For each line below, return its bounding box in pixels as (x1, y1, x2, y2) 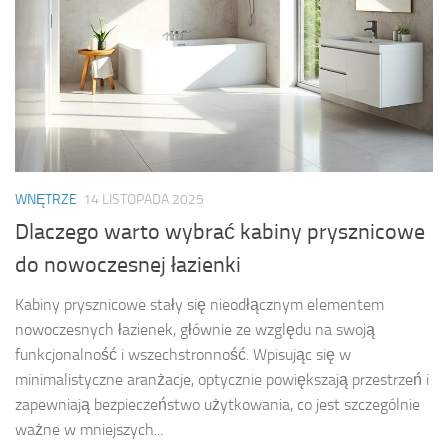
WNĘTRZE (15, 190, 77, 208)
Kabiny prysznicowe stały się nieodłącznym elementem (15, 295, 384, 315)
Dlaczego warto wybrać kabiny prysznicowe (15, 219, 425, 246)
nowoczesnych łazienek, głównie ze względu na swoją (15, 320, 375, 340)
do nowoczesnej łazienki (15, 252, 241, 279)
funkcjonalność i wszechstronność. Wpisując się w (15, 345, 351, 365)
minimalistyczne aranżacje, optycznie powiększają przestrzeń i (15, 370, 429, 390)
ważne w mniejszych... (15, 420, 163, 440)
